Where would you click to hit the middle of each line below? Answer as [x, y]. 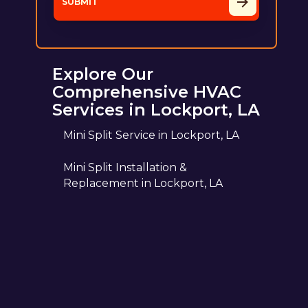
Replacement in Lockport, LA [143, 183]
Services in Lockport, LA [156, 109]
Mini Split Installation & [125, 167]
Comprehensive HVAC [146, 91]
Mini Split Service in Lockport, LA [151, 135]
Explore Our [102, 74]
